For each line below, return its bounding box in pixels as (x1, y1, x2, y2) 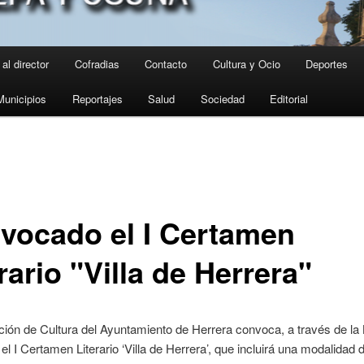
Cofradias (74, 56, 119, 72)
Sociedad (200, 91, 245, 107)
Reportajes (71, 91, 123, 107)
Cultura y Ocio (212, 56, 280, 72)
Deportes (305, 56, 349, 72)
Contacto (145, 56, 188, 72)
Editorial (270, 91, 309, 107)
